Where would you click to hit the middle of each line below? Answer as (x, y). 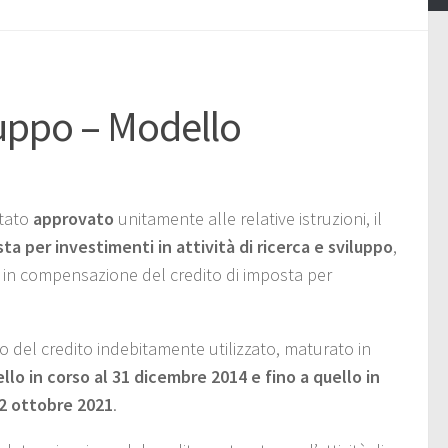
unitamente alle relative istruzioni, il (248, 218)
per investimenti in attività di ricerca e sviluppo (209, 246)
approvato (73, 218)
